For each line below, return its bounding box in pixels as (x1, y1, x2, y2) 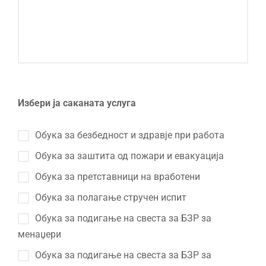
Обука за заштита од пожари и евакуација (35, 150, 224, 161)
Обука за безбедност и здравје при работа (35, 129, 224, 141)
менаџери (18, 229, 61, 240)
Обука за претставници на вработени (35, 171, 200, 182)
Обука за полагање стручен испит (35, 192, 186, 203)
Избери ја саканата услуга (18, 97, 136, 109)
